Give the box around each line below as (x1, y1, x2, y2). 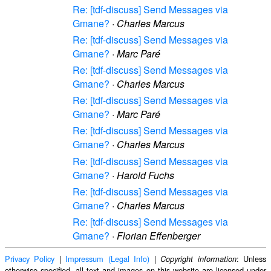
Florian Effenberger (117, 229, 200, 243)
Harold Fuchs (117, 168, 174, 182)
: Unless (236, 253, 267, 264)
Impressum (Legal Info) (65, 253, 150, 264)
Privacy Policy (5, 253, 55, 264)
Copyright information (160, 253, 237, 264)
